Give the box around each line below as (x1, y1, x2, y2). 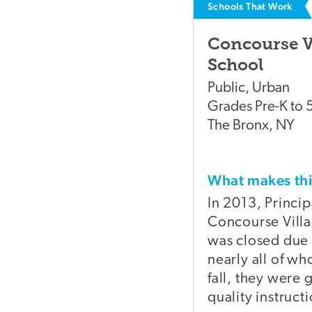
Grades (208, 100, 255, 115)
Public (208, 81, 245, 96)
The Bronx (208, 118, 269, 134)
